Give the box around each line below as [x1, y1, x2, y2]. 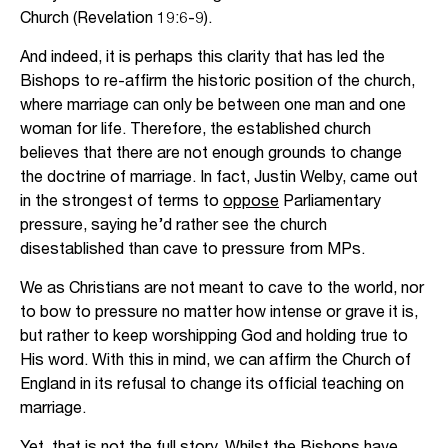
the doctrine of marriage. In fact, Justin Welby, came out [20, 166, 418, 185]
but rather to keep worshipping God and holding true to [20, 325, 408, 344]
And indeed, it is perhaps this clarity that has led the [20, 46, 385, 65]
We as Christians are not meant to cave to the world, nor [20, 277, 424, 296]
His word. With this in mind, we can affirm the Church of [20, 349, 411, 368]
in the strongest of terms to [20, 190, 223, 209]
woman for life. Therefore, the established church [20, 118, 371, 137]
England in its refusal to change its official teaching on [20, 373, 404, 392]
